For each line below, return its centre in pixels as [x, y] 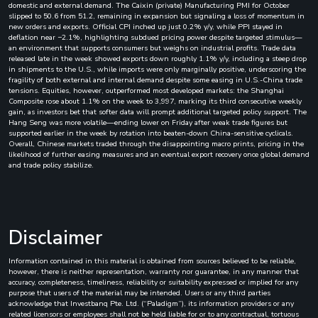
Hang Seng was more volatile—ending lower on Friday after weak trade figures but [148, 122]
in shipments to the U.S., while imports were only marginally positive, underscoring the [157, 69]
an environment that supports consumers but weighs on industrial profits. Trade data [152, 48]
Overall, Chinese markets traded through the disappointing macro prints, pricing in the [156, 143]
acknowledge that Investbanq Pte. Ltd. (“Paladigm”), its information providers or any [151, 303]
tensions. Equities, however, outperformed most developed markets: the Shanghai [146, 90]
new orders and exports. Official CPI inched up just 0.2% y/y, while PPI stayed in [146, 26]
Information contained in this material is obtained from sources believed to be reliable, [152, 261]
